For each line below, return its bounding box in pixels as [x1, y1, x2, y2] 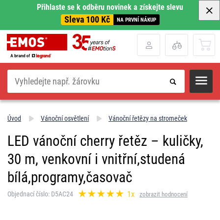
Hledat [7, 69, 23, 77]
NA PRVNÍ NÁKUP [116, 16, 156, 23]
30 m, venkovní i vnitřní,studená [7, 150, 185, 167]
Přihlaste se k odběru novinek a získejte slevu [37, 2, 183, 12]
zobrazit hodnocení [139, 190, 188, 198]
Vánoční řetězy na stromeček [109, 114, 187, 122]
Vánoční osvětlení [41, 114, 89, 122]
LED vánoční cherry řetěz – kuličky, [7, 132, 203, 149]
